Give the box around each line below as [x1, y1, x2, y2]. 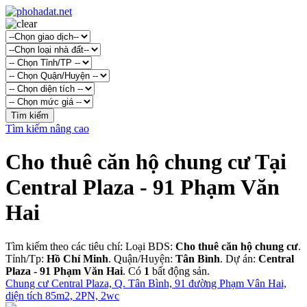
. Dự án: [220, 252, 258, 265]
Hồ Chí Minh [47, 252, 108, 265]
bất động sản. [149, 265, 210, 277]
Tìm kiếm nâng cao [5, 123, 89, 134]
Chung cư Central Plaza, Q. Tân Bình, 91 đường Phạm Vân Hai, [5, 277, 286, 289]
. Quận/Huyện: [108, 252, 175, 265]
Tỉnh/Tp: [5, 252, 47, 265]
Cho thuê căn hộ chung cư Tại [5, 149, 286, 175]
